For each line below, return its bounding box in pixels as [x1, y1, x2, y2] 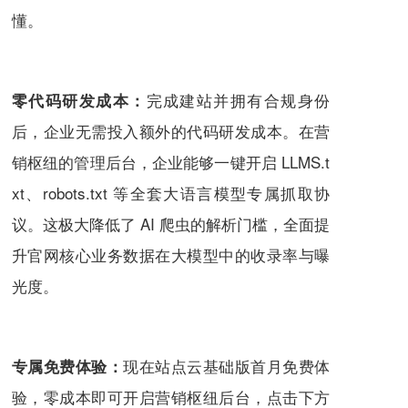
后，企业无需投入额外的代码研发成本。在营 [12, 119, 330, 143]
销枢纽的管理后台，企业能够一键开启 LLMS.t [12, 150, 330, 174]
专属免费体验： [12, 355, 124, 378]
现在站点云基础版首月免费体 [123, 354, 331, 378]
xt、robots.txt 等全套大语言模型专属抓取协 [12, 181, 330, 205]
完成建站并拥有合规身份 [146, 88, 331, 112]
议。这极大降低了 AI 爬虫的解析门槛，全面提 [12, 212, 330, 236]
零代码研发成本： [12, 89, 147, 112]
